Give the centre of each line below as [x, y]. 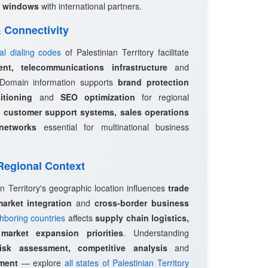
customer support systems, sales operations [96, 112]
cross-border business [142, 203]
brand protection [154, 82]
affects [80, 218]
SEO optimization [98, 97]
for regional [162, 97]
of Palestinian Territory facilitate [125, 52]
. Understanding [156, 233]
